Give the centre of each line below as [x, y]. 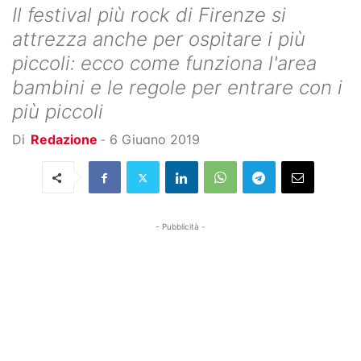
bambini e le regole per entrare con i [177, 88]
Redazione [64, 140]
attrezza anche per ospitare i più [159, 39]
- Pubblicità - [180, 227]
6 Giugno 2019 [155, 140]
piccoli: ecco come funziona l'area [164, 64]
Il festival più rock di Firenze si [149, 15]
